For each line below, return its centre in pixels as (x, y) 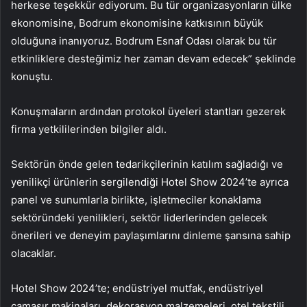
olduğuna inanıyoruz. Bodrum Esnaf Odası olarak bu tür (144, 41)
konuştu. (32, 77)
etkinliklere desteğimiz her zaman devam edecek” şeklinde (153, 59)
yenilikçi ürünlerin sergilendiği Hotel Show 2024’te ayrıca (150, 182)
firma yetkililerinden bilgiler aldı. (89, 130)
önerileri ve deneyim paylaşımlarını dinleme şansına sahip (151, 236)
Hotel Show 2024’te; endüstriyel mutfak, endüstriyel (137, 288)
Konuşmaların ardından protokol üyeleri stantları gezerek (148, 112)
